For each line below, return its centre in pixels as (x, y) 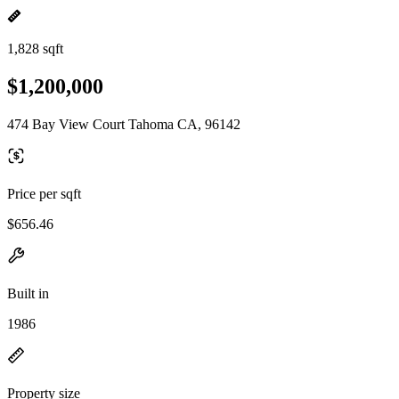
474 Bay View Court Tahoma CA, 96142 (124, 124)
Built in (28, 293)
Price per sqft (44, 193)
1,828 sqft (35, 49)
